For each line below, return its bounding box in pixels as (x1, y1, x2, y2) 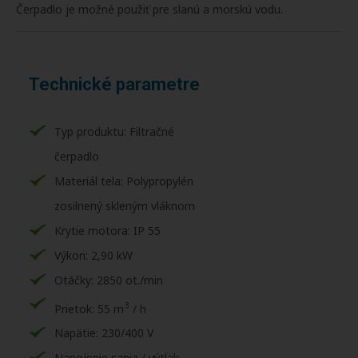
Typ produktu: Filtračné (54, 123, 174, 139)
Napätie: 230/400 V (54, 325, 153, 341)
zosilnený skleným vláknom (54, 197, 195, 213)
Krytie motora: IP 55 (54, 222, 161, 238)
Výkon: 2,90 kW (54, 247, 133, 263)
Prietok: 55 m (54, 300, 124, 316)
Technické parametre (29, 74, 200, 94)
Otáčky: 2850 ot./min (54, 272, 163, 288)
